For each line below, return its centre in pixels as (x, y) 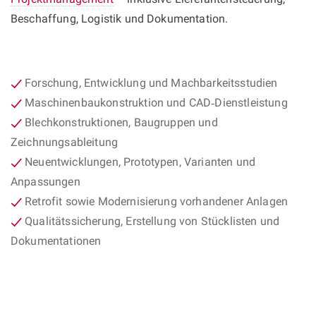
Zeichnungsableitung (65, 142)
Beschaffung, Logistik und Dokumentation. (120, 19)
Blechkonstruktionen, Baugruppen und (120, 122)
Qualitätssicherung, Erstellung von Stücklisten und (151, 221)
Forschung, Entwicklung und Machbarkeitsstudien (150, 83)
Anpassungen (45, 182)
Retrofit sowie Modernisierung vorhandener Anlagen (155, 201)
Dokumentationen (56, 241)
